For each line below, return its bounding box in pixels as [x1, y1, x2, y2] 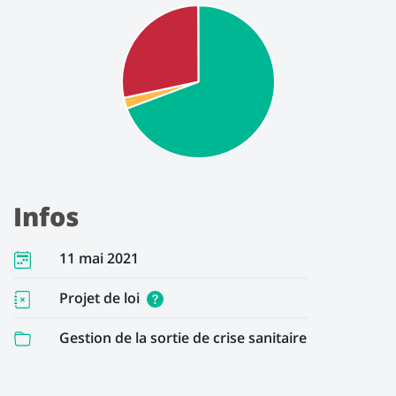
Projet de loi [59, 288, 143, 308]
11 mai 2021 [59, 248, 139, 269]
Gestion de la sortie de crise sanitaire [59, 328, 307, 348]
